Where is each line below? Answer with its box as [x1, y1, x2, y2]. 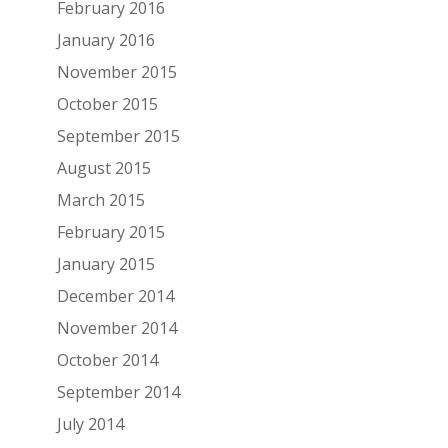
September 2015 [56, 124, 180, 147]
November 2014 [56, 316, 177, 339]
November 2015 [56, 60, 177, 83]
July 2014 [56, 412, 124, 435]
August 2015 [56, 156, 151, 179]
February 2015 [56, 220, 165, 243]
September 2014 [56, 380, 180, 403]
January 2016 [56, 28, 155, 51]
